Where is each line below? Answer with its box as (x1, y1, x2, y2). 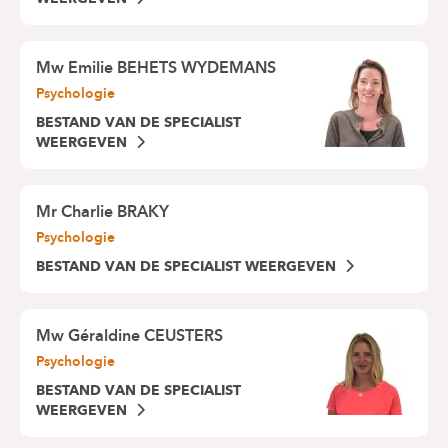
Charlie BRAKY (61, 198, 169, 226)
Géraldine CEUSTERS (68, 322, 223, 350)
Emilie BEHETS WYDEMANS (68, 54, 276, 82)
